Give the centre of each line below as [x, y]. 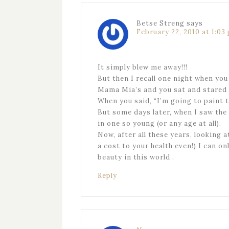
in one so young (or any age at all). [159, 123]
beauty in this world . [136, 157]
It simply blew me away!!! [143, 67]
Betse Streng [161, 23]
